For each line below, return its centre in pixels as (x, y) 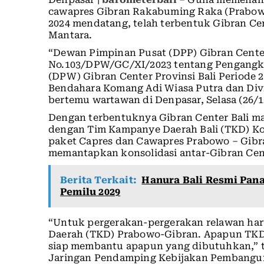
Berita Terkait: (98, 180)
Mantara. (70, 35)
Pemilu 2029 (90, 192)
